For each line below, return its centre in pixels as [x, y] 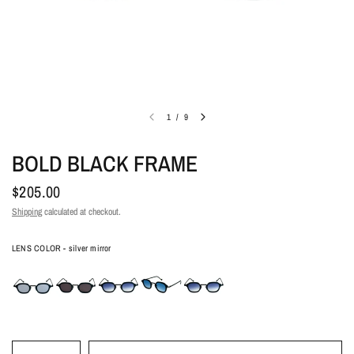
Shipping [27, 212]
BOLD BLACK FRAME [105, 164]
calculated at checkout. [81, 212]
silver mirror [88, 248]
